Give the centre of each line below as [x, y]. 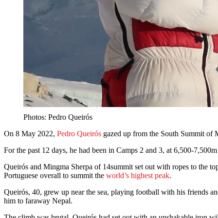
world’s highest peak [138, 176]
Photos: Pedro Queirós [58, 117]
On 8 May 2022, [30, 134]
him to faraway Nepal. [38, 201]
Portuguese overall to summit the [55, 176]
